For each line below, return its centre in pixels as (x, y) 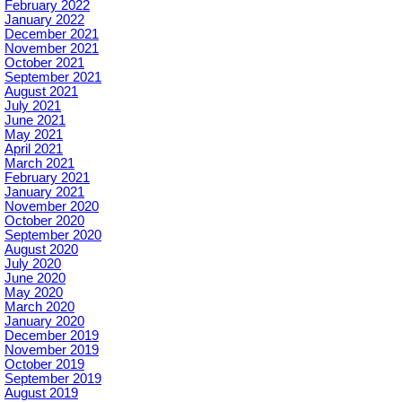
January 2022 (44, 20)
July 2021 (33, 106)
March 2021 (39, 164)
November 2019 (52, 350)
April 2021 (34, 149)
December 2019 (52, 336)
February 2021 (47, 178)
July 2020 (33, 264)
